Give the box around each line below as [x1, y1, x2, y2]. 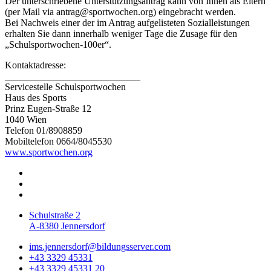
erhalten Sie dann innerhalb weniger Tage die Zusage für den [5, 28, 237, 39]
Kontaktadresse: [5, 59, 66, 70]
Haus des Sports [5, 92, 67, 103]
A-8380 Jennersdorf [29, 220, 105, 231]
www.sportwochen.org [5, 146, 93, 157]
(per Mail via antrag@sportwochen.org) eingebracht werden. [5, 6, 236, 17]
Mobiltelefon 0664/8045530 [5, 135, 112, 146]
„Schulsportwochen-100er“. [5, 39, 111, 50]
